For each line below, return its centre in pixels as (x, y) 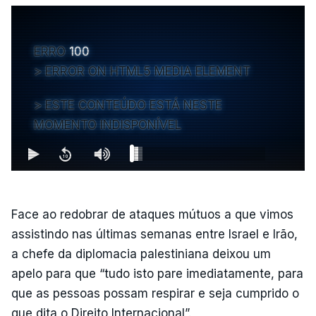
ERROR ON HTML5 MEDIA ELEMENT (148, 71)
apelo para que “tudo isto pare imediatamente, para (157, 273)
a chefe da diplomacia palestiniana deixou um (141, 254)
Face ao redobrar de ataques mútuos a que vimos (152, 214)
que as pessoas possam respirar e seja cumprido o (155, 293)
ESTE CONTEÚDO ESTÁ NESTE (134, 105)
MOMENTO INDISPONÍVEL (108, 124)
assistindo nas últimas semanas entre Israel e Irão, (154, 234)
